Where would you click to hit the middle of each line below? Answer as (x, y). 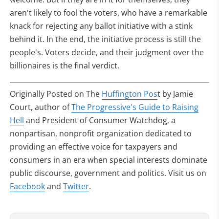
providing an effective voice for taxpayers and (94, 146)
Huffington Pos (130, 94)
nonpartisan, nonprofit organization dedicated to (101, 133)
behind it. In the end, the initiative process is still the (105, 39)
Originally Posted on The (56, 94)
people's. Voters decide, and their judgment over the (107, 52)
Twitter (76, 186)
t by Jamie (175, 94)
